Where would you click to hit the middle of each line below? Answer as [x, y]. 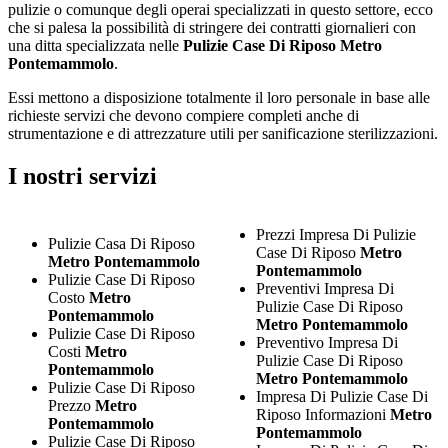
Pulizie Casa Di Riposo [121, 243]
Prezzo [71, 405]
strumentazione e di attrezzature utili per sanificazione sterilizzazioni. [223, 134]
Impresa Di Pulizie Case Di [341, 396]
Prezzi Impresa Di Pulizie [335, 234]
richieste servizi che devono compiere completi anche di [183, 116]
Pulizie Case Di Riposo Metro [280, 46]
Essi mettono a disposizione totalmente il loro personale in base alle [219, 98]
